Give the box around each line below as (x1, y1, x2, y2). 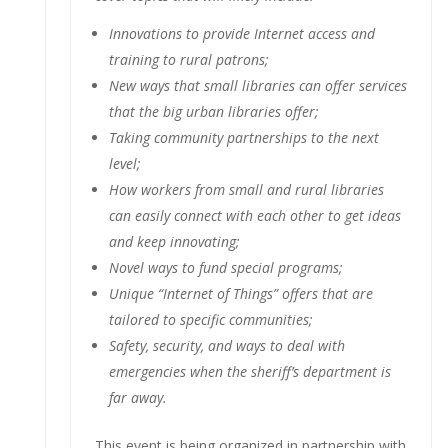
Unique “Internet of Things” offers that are (108, 283, 373, 303)
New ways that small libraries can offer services (108, 75, 407, 95)
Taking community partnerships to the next (108, 127, 379, 147)
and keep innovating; (108, 231, 240, 251)
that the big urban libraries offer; (108, 101, 319, 121)
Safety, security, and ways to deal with (108, 335, 345, 355)
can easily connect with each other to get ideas (108, 205, 401, 225)
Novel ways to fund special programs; (108, 257, 343, 277)
